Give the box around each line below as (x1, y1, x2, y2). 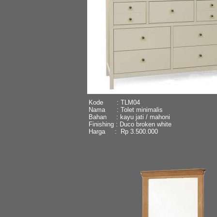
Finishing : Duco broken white (88, 120, 171, 128)
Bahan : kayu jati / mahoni (88, 113, 170, 121)
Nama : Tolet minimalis (88, 106, 163, 113)
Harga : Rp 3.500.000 (88, 127, 158, 135)
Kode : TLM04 (88, 98, 140, 106)
